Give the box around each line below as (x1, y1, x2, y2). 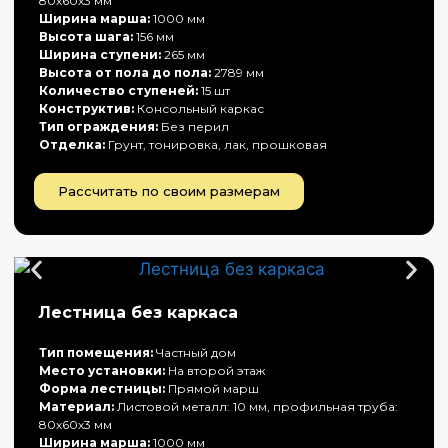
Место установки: (39, 363, 165, 378)
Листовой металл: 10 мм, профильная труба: (114, 399, 398, 414)
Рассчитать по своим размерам (58, 183, 280, 199)
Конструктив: (39, 101, 134, 116)
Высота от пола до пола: (39, 65, 211, 80)
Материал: (39, 399, 114, 414)
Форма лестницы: (39, 381, 165, 396)
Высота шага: (39, 29, 133, 44)
